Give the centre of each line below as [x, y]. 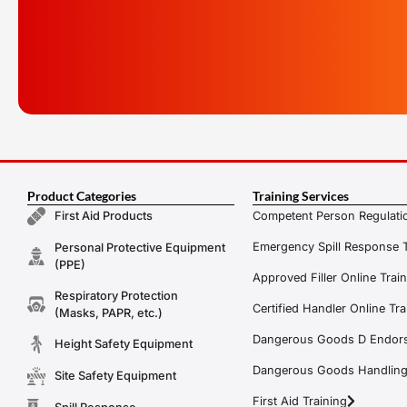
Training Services [301, 195]
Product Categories [82, 195]
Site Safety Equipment [115, 376]
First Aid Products [104, 216]
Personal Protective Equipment [140, 247]
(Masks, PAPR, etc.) [109, 313]
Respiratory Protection [116, 295]
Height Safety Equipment [124, 344]
